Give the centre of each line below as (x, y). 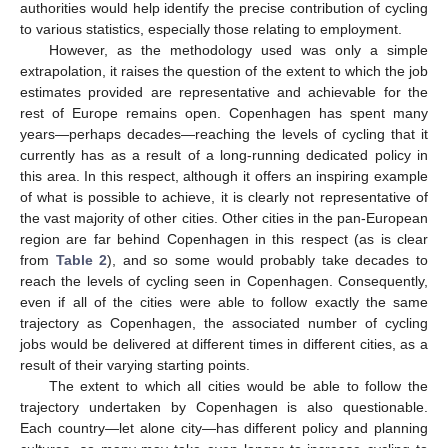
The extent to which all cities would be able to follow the (238, 385)
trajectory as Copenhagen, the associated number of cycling (224, 322)
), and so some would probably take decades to (268, 259)
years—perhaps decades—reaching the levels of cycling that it (224, 133)
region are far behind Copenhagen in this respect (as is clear (224, 238)
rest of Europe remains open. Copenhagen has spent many (224, 112)
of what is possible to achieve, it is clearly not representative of (224, 196)
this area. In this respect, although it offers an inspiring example (224, 175)
